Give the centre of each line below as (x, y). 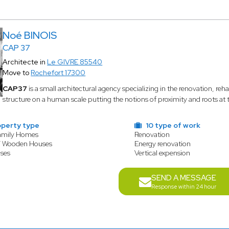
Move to (17, 73)
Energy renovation (163, 144)
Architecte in (25, 62)
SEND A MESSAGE (184, 178)
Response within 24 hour (184, 187)
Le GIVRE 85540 (75, 62)
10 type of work (173, 125)
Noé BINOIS (30, 35)
